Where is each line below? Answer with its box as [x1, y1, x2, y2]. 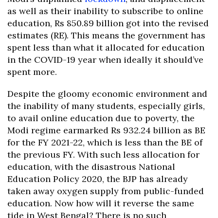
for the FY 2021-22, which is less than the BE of [7, 137, 202, 148]
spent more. [7, 66, 57, 78]
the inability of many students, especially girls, [7, 100, 205, 112]
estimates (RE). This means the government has [7, 30, 205, 41]
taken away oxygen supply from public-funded [7, 185, 204, 197]
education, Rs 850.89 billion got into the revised [7, 18, 209, 29]
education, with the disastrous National [7, 161, 175, 173]
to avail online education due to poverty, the [7, 112, 195, 124]
